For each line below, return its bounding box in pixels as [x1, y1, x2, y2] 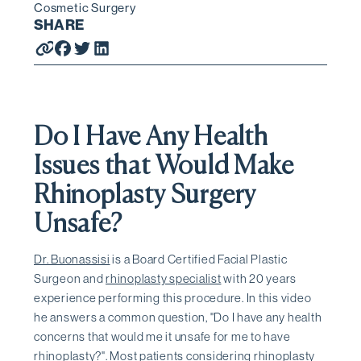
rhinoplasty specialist [106, 270, 222, 286]
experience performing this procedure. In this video [34, 289, 312, 305]
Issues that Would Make [34, 153, 294, 180]
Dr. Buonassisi [34, 251, 110, 267]
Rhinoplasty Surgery [34, 182, 257, 209]
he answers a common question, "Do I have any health [34, 309, 322, 325]
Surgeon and [34, 270, 106, 286]
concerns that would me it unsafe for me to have [34, 328, 291, 344]
